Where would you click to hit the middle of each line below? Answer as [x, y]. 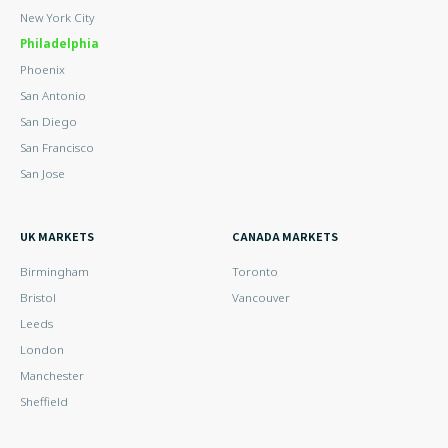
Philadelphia [60, 44]
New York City [57, 18]
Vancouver [261, 298]
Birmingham [55, 272]
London [42, 350]
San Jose [43, 174]
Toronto [255, 272]
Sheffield [44, 402]
